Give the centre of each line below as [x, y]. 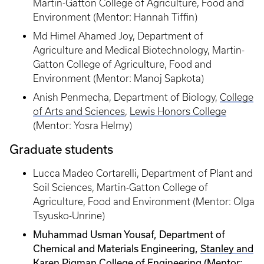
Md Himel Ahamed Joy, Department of [118, 36]
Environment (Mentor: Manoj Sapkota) [118, 79]
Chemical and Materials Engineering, [117, 249]
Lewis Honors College [178, 112]
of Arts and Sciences [79, 112]
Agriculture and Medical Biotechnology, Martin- [139, 50]
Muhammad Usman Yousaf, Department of [129, 235]
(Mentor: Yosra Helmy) [82, 126]
